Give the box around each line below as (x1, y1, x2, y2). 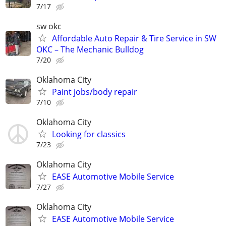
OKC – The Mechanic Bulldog (36, 43, 144, 55)
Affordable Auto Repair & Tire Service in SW (52, 32, 216, 44)
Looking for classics (52, 129, 126, 140)
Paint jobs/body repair (52, 86, 137, 97)
